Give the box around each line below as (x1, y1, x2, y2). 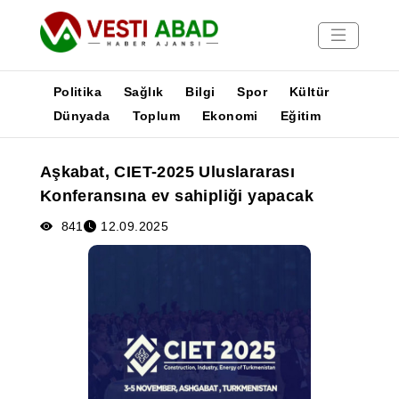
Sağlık (124, 85, 164, 99)
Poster (9, 217, 53, 232)
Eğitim (280, 109, 322, 123)
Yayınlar (9, 175, 64, 190)
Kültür (289, 85, 330, 99)
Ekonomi (202, 109, 258, 123)
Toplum (132, 109, 181, 123)
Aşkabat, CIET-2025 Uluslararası (39, 163, 296, 181)
